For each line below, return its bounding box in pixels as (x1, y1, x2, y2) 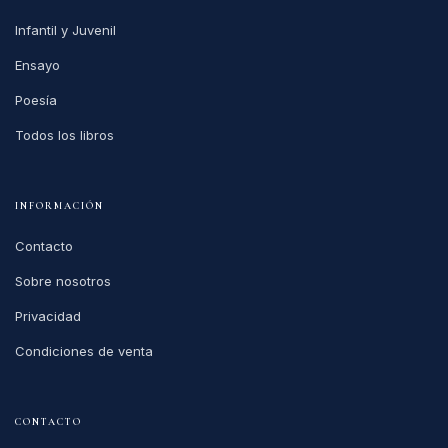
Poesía (15, 91, 57, 108)
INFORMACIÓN (15, 199, 104, 212)
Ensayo (15, 56, 60, 73)
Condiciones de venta (15, 342, 153, 359)
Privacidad (15, 307, 81, 324)
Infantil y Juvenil (15, 21, 116, 38)
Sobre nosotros (15, 272, 111, 289)
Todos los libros (15, 126, 114, 143)
